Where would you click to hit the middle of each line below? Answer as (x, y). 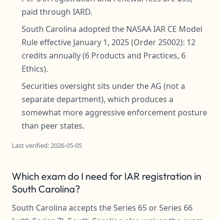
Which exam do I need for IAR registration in (107, 176)
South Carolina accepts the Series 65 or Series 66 (102, 208)
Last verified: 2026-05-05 (47, 145)
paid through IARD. (57, 12)
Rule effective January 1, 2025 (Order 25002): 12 (109, 42)
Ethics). (35, 69)
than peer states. (53, 126)
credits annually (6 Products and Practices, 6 (104, 55)
